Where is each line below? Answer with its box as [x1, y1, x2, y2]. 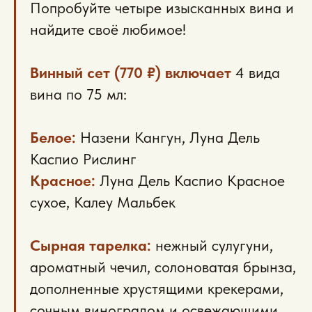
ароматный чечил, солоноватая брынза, [30, 258, 296, 276]
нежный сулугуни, [155, 236, 273, 254]
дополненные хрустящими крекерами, [30, 279, 283, 297]
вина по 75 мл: [30, 85, 127, 103]
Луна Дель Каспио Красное [95, 171, 285, 189]
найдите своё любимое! [30, 20, 186, 38]
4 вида [235, 63, 280, 81]
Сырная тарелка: [30, 236, 151, 254]
